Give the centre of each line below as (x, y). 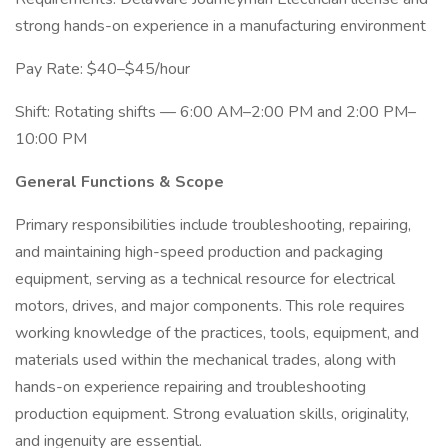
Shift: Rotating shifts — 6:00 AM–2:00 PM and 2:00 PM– (215, 112)
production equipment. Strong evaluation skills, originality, (212, 414)
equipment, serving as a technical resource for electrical (205, 279)
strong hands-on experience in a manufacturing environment (220, 26)
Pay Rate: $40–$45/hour (102, 69)
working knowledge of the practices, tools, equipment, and (217, 333)
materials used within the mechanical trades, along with (205, 360)
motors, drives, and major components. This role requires (210, 306)
